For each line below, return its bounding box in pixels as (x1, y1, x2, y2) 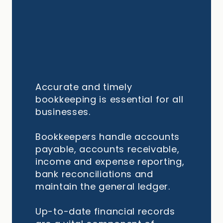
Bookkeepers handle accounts (35, 130, 180, 143)
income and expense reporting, (35, 155, 185, 168)
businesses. (35, 105, 91, 118)
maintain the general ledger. (35, 180, 170, 193)
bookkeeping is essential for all (35, 93, 184, 106)
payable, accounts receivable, (35, 142, 180, 155)
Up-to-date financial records (35, 205, 175, 218)
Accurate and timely (35, 80, 132, 93)
